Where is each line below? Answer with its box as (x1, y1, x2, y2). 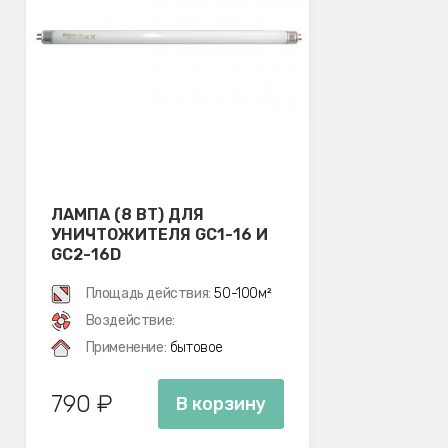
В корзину (175, 393, 266, 415)
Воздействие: (85, 312, 175, 329)
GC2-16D (51, 245, 121, 264)
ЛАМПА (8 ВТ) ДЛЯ (51, 205, 204, 224)
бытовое (166, 339, 224, 356)
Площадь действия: (85, 285, 211, 302)
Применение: (85, 339, 167, 356)
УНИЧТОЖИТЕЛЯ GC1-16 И (51, 225, 268, 244)
